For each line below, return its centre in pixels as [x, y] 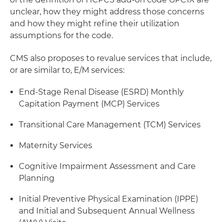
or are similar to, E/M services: [67, 70]
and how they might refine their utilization [95, 24]
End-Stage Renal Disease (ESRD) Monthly [101, 92]
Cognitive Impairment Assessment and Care [107, 166]
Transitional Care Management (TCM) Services [110, 125]
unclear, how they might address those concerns [107, 12]
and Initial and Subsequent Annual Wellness [107, 211]
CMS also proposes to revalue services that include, [111, 58]
